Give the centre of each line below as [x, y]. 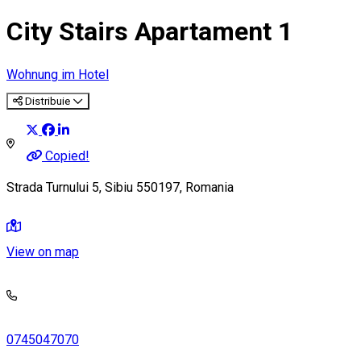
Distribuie [48, 101]
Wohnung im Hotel [58, 74]
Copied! [67, 156]
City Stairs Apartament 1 [149, 32]
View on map [43, 252]
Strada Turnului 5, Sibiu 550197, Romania [120, 188]
